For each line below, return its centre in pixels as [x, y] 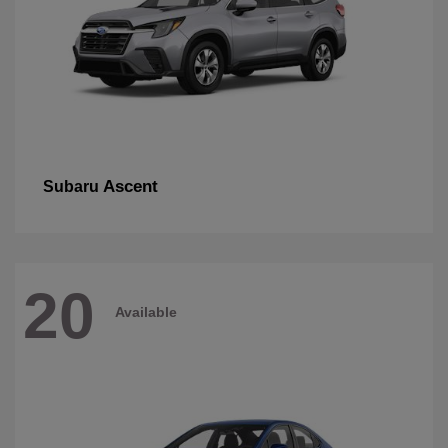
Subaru [73, 187]
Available [146, 311]
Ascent [130, 187]
